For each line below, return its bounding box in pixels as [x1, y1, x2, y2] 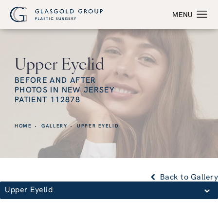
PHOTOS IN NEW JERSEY [15, 87, 115, 95]
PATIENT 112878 [15, 96, 80, 105]
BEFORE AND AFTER [15, 77, 96, 85]
